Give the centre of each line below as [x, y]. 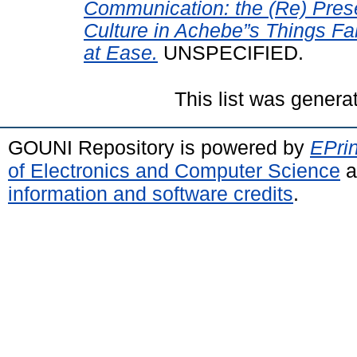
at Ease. [121, 53]
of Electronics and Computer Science [174, 170]
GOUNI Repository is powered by [159, 147]
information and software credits [151, 193]
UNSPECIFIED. [231, 53]
